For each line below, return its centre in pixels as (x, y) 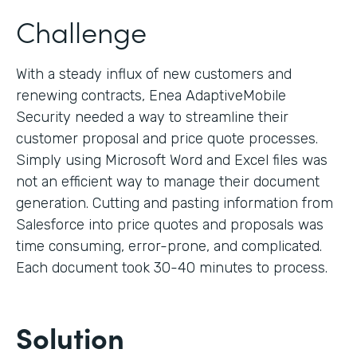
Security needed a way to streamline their (152, 117)
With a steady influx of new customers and (154, 74)
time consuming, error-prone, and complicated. (169, 246)
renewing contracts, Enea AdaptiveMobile (151, 95)
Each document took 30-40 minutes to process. (172, 267)
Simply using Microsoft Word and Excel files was (172, 160)
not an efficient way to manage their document (168, 181)
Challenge (81, 30)
